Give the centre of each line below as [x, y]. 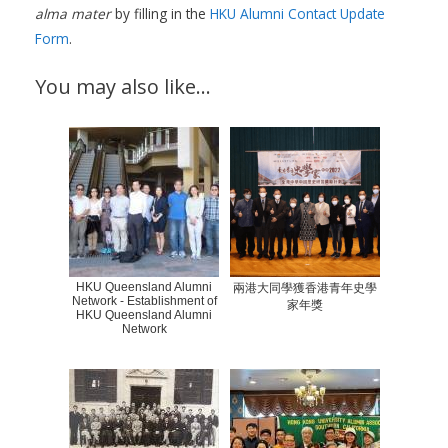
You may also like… [123, 86]
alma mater [73, 13]
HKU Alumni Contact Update [297, 13]
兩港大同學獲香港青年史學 [305, 287]
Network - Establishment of [144, 300]
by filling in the [160, 13]
